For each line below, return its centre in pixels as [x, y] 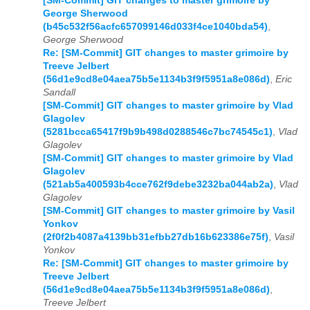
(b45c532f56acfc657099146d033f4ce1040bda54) [155, 27]
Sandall [59, 93]
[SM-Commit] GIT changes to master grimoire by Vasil [169, 211]
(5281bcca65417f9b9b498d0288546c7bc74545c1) [158, 132]
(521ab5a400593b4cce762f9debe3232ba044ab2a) [158, 185]
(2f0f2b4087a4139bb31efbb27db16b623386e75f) [156, 237]
